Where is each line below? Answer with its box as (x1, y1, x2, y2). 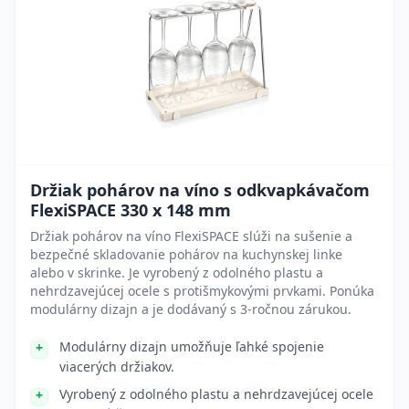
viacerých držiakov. (59, 358, 174, 375)
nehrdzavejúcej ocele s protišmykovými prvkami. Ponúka (30, 282, 374, 299)
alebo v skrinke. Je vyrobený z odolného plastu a (30, 264, 323, 281)
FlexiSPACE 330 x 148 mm (30, 199, 231, 221)
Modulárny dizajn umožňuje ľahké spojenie (59, 338, 324, 355)
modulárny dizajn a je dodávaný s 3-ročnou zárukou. (30, 300, 351, 318)
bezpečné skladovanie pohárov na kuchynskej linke (30, 246, 342, 263)
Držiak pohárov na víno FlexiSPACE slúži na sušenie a (30, 227, 352, 245)
